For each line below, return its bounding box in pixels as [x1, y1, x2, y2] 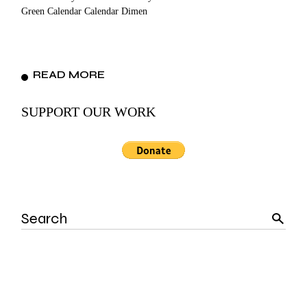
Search [21, 206, 47, 217]
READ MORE [33, 67, 106, 81]
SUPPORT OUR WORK [21, 103, 156, 119]
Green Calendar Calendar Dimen [21, 5, 148, 16]
